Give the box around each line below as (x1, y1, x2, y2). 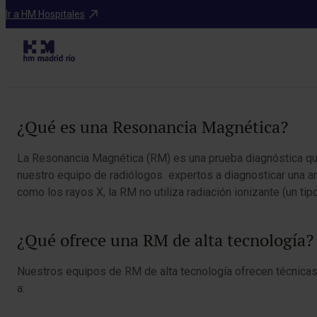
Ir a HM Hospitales (6, 8, 85, 20)
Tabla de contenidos (33, 79, 122, 91)
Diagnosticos (17, 6, 70, 16)
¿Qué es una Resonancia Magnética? (17, 116, 288, 138)
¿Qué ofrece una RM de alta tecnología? (17, 229, 313, 251)
